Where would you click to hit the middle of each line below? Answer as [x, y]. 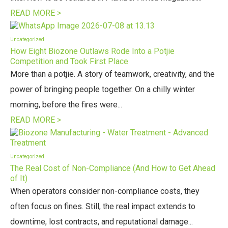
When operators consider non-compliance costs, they [105, 191]
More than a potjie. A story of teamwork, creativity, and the [112, 74]
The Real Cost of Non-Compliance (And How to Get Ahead [113, 168]
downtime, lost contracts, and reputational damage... [102, 222]
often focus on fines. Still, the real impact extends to [103, 206]
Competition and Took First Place [69, 61]
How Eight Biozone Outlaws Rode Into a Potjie [92, 51]
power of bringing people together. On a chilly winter [103, 89]
